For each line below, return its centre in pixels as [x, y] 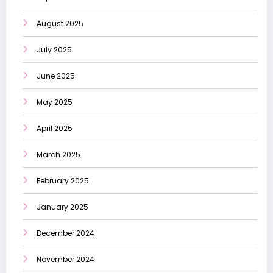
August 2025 [60, 23]
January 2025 [62, 207]
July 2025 [54, 49]
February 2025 [63, 180]
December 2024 [66, 233]
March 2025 [58, 154]
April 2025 [55, 128]
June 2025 [56, 76]
